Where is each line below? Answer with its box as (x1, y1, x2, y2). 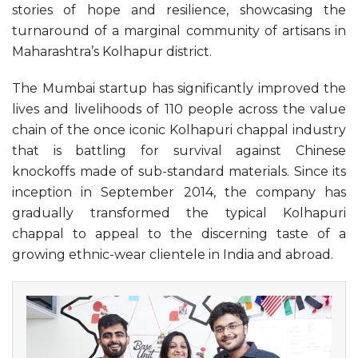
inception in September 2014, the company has (12, 184, 346, 200)
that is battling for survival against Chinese (12, 142, 346, 158)
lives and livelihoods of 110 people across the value (12, 101, 346, 117)
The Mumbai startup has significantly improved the (12, 80, 346, 96)
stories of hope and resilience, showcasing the (12, 2, 346, 18)
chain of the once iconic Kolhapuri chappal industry (12, 121, 346, 137)
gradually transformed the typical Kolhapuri (12, 205, 346, 221)
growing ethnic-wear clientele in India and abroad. (12, 246, 333, 262)
